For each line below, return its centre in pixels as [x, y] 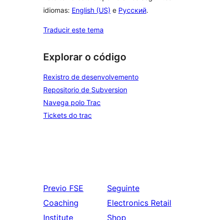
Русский [132, 10]
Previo [55, 188]
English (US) [91, 10]
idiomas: [57, 10]
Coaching [61, 203]
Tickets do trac [68, 115]
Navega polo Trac [72, 103]
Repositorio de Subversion [85, 90]
